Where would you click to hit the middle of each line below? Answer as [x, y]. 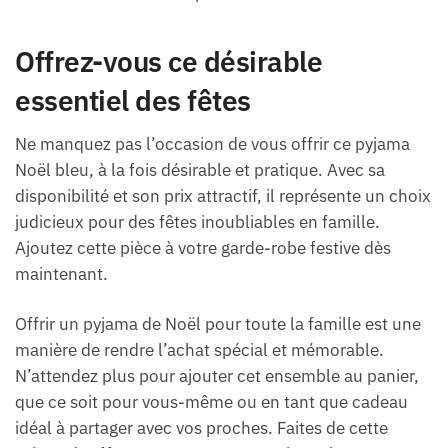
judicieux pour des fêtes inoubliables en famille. [197, 222]
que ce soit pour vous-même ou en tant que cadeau [211, 402]
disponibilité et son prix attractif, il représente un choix [223, 196]
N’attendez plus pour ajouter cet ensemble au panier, [217, 376]
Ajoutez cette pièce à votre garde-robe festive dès [203, 248]
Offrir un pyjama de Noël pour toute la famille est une [218, 324]
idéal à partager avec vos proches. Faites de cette [201, 428]
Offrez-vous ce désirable [168, 62]
